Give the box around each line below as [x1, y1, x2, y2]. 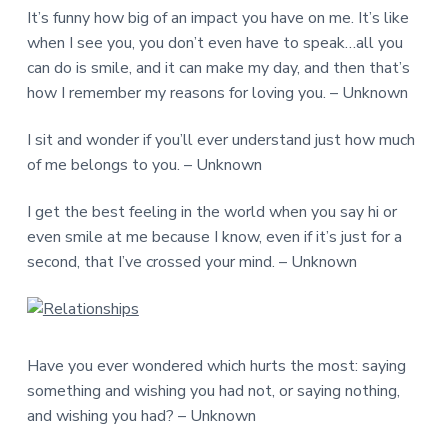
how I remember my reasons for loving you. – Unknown [26, 81, 408, 104]
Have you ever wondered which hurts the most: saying [26, 354, 406, 377]
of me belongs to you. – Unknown [26, 153, 262, 176]
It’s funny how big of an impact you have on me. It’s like [26, 6, 409, 29]
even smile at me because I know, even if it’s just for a [26, 225, 402, 248]
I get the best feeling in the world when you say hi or [26, 200, 397, 223]
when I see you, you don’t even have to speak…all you [26, 31, 403, 54]
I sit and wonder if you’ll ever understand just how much [26, 128, 415, 151]
